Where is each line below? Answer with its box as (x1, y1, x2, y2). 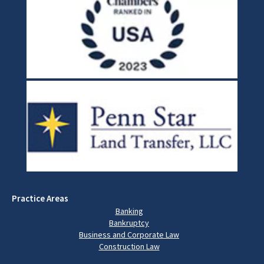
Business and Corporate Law (79, 229, 179, 240)
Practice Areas (12, 193, 68, 204)
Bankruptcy (109, 217, 149, 229)
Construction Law (98, 241, 160, 252)
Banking (115, 206, 143, 217)
